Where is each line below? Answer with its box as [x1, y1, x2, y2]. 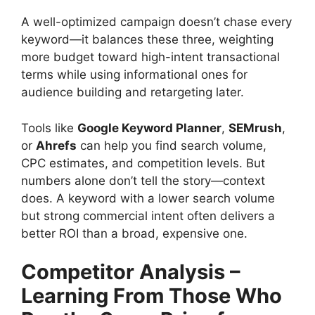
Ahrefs [36, 138, 77, 153]
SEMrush [229, 120, 282, 135]
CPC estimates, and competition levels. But [21, 155, 265, 170]
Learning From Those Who [21, 283, 282, 309]
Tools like [21, 120, 77, 135]
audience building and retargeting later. [21, 85, 244, 100]
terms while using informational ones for [21, 67, 247, 82]
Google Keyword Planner [77, 120, 221, 135]
